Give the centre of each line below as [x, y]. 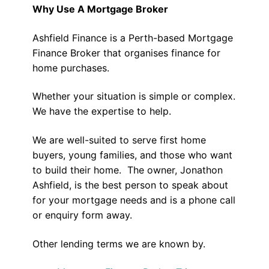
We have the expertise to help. [101, 111]
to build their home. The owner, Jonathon [127, 170]
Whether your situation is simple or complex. [134, 96]
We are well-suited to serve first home [119, 140]
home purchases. [72, 68]
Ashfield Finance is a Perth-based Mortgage [132, 38]
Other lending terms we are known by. [119, 243]
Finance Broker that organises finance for [126, 53]
